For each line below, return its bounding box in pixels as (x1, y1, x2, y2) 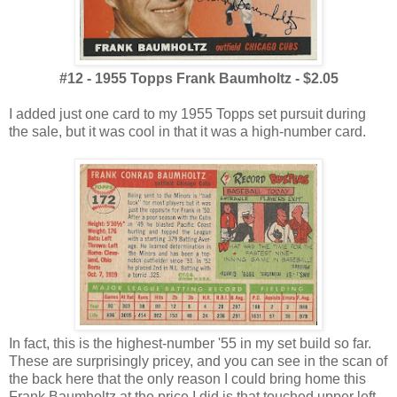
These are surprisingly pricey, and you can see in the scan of (9, 354, 387, 370)
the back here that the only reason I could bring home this (9, 371, 366, 387)
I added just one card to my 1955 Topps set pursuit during (9, 106, 366, 122)
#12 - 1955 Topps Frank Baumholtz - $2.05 (58, 71, 339, 87)
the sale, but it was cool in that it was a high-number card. (9, 124, 366, 140)
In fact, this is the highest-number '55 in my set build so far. (9, 336, 375, 352)
